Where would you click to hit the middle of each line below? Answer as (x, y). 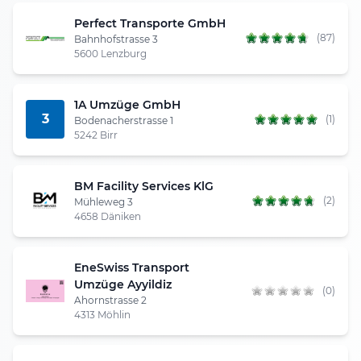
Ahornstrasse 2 (110, 300)
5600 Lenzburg (110, 53)
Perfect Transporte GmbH (150, 23)
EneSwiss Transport (132, 267)
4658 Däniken (108, 216)
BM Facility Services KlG (144, 186)
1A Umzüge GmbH (127, 104)
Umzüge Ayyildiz (123, 284)
